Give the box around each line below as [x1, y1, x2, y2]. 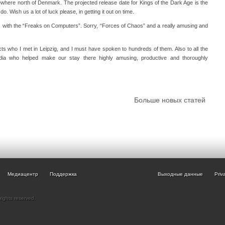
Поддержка [50, 171, 77, 177]
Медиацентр [8, 171, 38, 177]
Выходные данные [158, 171, 203, 177]
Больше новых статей [134, 96, 205, 104]
